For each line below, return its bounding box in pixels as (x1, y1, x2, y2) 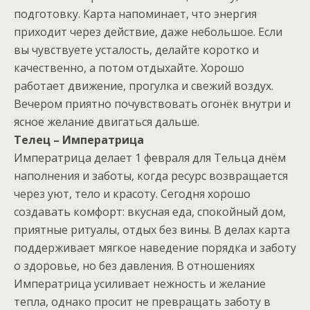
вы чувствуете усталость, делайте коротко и (14, 42, 259, 58)
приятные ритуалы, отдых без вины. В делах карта (14, 222, 290, 238)
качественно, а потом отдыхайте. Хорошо (14, 60, 244, 76)
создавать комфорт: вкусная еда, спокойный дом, (14, 204, 286, 220)
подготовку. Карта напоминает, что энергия (14, 6, 257, 22)
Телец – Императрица (14, 132, 144, 148)
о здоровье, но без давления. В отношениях (14, 258, 255, 274)
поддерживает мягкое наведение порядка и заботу (14, 240, 296, 256)
